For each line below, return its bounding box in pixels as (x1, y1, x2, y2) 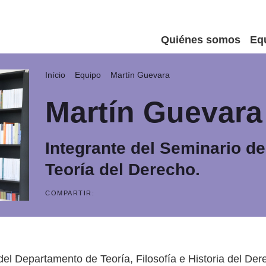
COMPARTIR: (45, 189, 95, 197)
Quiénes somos (160, 34, 240, 46)
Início (45, 69, 68, 80)
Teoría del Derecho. (45, 160, 201, 179)
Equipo (75, 69, 104, 80)
